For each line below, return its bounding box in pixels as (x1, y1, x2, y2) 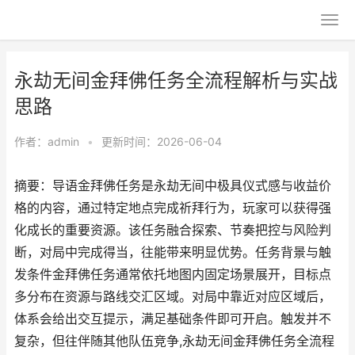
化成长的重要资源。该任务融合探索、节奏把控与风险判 (14, 223, 331, 238)
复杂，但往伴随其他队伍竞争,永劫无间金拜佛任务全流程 (14, 334, 334, 349)
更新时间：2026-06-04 (101, 135, 222, 148)
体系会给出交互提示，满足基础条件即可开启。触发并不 (14, 311, 331, 326)
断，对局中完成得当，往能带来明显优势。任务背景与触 (14, 245, 331, 260)
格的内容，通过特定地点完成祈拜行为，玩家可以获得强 (14, 200, 331, 216)
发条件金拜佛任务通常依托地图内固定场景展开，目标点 (14, 267, 331, 282)
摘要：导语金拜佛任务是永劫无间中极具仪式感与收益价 (14, 178, 331, 193)
